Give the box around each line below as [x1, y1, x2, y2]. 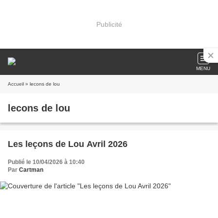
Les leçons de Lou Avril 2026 [8, 139, 127, 149]
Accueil [8, 81, 24, 87]
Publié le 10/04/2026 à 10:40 [8, 159, 85, 165]
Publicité [96, 20, 122, 28]
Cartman [19, 166, 43, 173]
